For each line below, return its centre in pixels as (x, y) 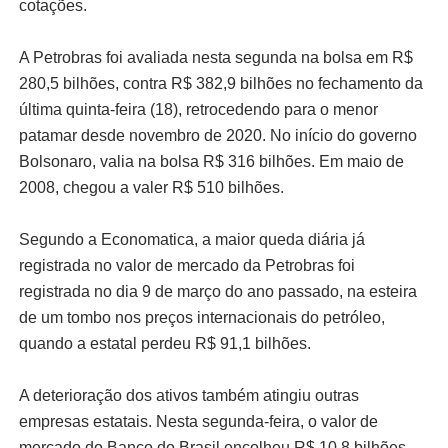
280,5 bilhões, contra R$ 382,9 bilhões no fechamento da (220, 83)
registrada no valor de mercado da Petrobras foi (186, 265)
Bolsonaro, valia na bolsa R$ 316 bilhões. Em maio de (211, 161)
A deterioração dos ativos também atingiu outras (188, 395)
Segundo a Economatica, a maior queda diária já (191, 239)
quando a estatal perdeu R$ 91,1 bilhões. (164, 343)
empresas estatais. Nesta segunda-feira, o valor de (198, 421)
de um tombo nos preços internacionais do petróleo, (201, 317)
